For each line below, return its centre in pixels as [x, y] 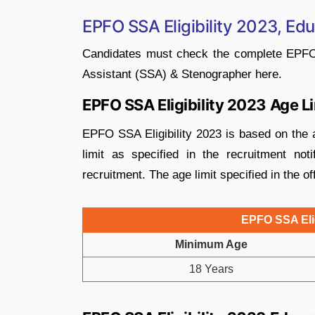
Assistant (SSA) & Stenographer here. [182, 74]
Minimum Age [211, 244]
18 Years [211, 269]
